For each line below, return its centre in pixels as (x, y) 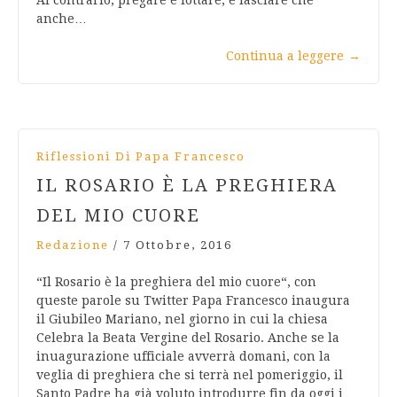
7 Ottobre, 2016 (178, 245)
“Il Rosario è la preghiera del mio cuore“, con (176, 282)
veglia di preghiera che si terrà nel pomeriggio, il (190, 375)
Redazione (73, 245)
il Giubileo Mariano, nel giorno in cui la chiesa (182, 319)
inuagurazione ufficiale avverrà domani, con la (183, 357)
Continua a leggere (285, 56)
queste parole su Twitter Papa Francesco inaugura (193, 301)
